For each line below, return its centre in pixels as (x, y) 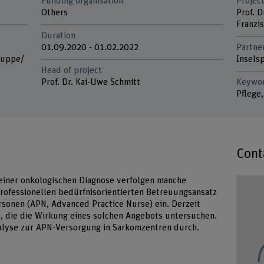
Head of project (72, 71)
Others (55, 12)
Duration (59, 35)
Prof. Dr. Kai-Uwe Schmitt (91, 82)
